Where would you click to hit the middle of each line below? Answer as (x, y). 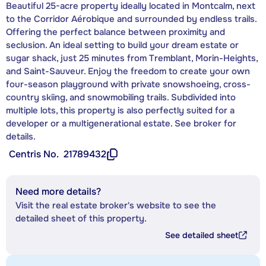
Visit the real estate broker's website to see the (116, 206)
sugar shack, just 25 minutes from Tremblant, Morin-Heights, (132, 58)
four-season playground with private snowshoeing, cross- (128, 85)
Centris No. (34, 154)
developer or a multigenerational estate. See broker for (121, 124)
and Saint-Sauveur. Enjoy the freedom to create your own (128, 72)
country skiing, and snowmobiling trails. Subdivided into (121, 98)
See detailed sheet (202, 235)
